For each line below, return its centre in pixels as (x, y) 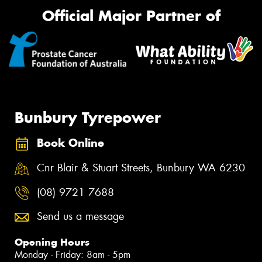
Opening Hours (52, 242)
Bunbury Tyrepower (88, 117)
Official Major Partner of (131, 15)
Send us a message (80, 217)
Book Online (70, 143)
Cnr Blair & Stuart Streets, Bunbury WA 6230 (141, 168)
